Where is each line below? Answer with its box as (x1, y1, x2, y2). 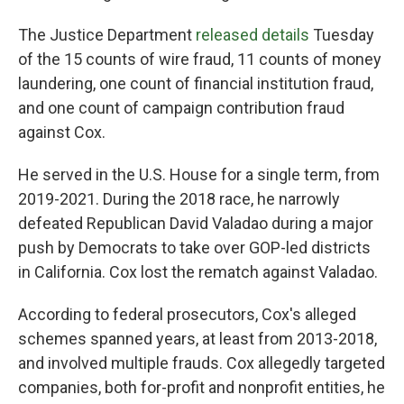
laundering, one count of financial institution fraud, (18, 74, 373, 93)
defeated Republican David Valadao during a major (18, 214, 373, 233)
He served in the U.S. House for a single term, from (18, 165, 380, 184)
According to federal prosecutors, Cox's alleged (18, 305, 356, 324)
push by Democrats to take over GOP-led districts (18, 238, 371, 257)
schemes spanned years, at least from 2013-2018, (18, 329, 377, 348)
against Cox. (18, 123, 106, 142)
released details (196, 25, 309, 44)
